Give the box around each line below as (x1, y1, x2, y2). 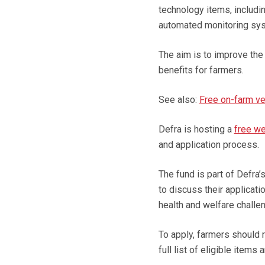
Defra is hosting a (158, 124, 234, 135)
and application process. (158, 139, 259, 151)
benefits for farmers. (158, 64, 244, 76)
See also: (158, 94, 199, 106)
